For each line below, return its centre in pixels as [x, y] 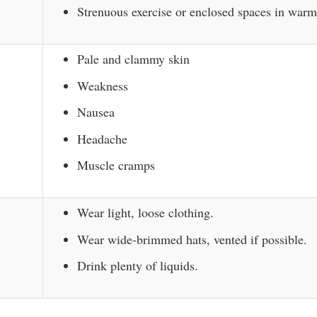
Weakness [103, 85]
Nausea [96, 112]
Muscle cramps [116, 165]
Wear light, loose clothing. [145, 212]
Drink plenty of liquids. [138, 265]
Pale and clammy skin [133, 59]
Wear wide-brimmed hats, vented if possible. [192, 239]
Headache [102, 138]
